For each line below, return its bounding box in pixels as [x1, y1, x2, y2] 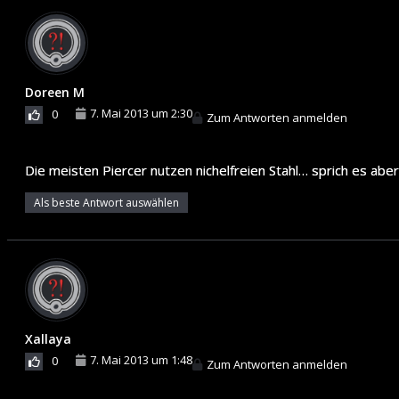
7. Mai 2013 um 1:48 [90, 351, 192, 368]
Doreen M [25, 83, 85, 101]
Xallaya [25, 330, 71, 347]
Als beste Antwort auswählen [34, 194, 179, 210]
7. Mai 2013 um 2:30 [90, 104, 192, 121]
